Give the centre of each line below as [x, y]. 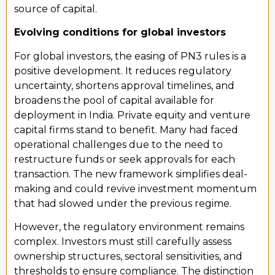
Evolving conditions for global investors [120, 33]
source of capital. [56, 9]
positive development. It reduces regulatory [123, 71]
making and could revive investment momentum [135, 188]
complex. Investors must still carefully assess [123, 242]
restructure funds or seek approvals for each [125, 159]
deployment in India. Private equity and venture [132, 115]
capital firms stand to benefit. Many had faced [126, 130]
